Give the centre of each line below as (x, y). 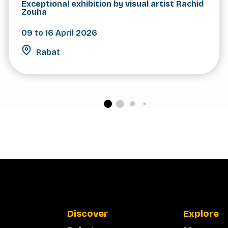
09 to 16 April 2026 (59, 33)
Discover (88, 214)
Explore (201, 214)
